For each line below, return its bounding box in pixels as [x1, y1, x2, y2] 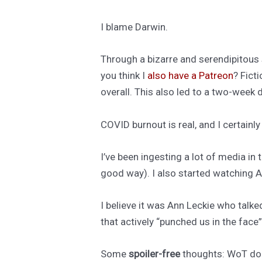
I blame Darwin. [101, 21, 168, 33]
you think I [101, 70, 147, 82]
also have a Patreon [147, 70, 233, 82]
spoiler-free [129, 248, 180, 260]
